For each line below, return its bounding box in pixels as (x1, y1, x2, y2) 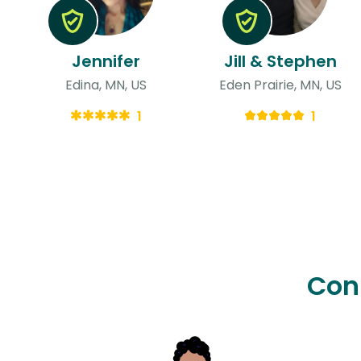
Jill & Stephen (223, 49, 337, 73)
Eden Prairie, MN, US (218, 75, 342, 94)
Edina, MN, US (65, 75, 147, 94)
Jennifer (72, 49, 141, 73)
